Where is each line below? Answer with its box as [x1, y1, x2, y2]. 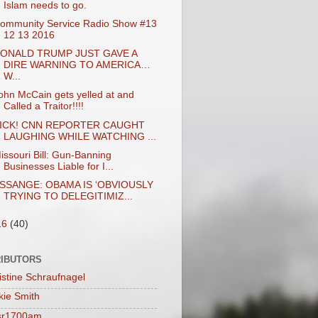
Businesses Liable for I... [3, 160, 114, 172]
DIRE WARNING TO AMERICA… [3, 60, 150, 71]
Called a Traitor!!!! [3, 101, 84, 112]
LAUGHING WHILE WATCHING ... [3, 131, 156, 142]
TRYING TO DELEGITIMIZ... [3, 190, 133, 202]
